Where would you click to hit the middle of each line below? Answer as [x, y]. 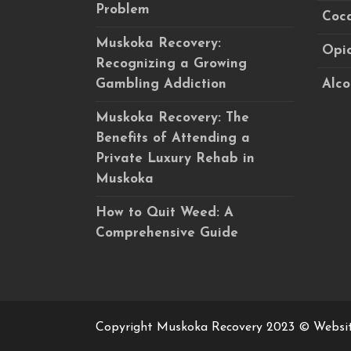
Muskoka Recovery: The [172, 118]
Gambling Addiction [161, 84]
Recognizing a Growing [171, 64]
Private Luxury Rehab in [175, 159]
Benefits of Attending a [173, 138]
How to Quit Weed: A [165, 213]
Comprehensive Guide [167, 233]
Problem [123, 10]
